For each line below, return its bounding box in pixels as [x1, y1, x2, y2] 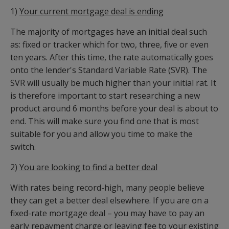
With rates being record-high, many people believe [10, 182, 204, 194]
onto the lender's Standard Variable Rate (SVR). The [10, 64, 207, 76]
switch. [10, 141, 36, 153]
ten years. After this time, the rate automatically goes [10, 52, 213, 63]
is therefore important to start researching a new [10, 90, 200, 102]
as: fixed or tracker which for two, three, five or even [10, 39, 209, 51]
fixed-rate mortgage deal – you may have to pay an [10, 208, 204, 219]
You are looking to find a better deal [19, 162, 157, 173]
